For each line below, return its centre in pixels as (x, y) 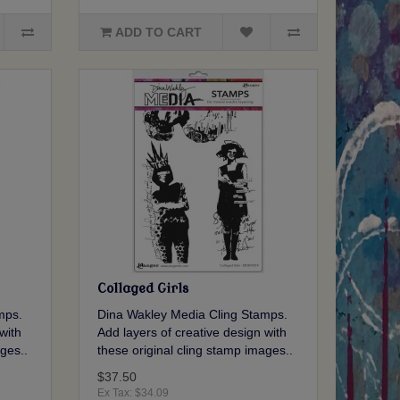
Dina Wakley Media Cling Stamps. (193, 315)
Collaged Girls (143, 289)
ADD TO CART (159, 33)
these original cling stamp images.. (196, 350)
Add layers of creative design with (192, 333)
